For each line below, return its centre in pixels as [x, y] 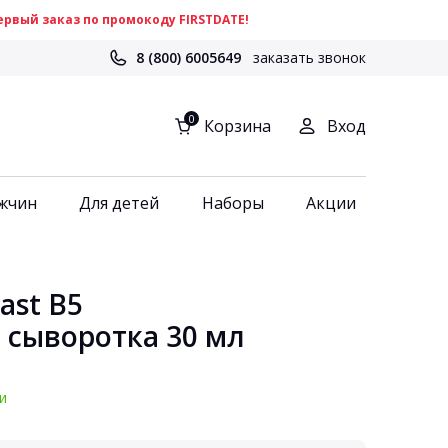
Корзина [237, 126]
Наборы [232, 203]
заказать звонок [309, 57]
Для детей [119, 203]
